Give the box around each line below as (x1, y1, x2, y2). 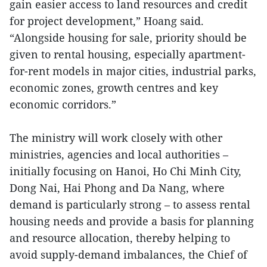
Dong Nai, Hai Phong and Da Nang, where (10, 181, 225, 195)
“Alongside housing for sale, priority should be (10, 30, 247, 45)
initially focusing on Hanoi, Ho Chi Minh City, (10, 164, 241, 179)
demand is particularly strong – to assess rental (10, 197, 250, 212)
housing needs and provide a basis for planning (10, 214, 254, 229)
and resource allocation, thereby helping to (10, 231, 230, 246)
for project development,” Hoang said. (10, 14, 204, 29)
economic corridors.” (10, 97, 116, 112)
